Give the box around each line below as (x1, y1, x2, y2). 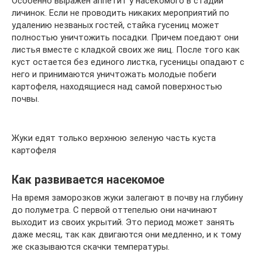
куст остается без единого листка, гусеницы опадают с (12, 56, 244, 67)
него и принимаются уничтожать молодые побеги (12, 68, 216, 80)
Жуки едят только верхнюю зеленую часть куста (12, 132, 216, 143)
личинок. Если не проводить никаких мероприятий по (12, 7, 229, 18)
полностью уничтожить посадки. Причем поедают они (12, 32, 239, 43)
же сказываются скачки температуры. (12, 241, 170, 252)
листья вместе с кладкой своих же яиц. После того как (12, 44, 240, 55)
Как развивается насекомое (12, 173, 164, 187)
